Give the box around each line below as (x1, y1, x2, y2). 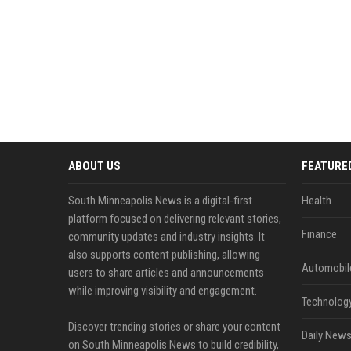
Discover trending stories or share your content (68, 320, 280, 334)
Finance (301, 227, 337, 241)
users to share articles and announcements (68, 266, 264, 280)
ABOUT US (68, 159, 121, 173)
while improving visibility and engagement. (68, 284, 257, 298)
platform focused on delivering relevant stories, (68, 212, 281, 226)
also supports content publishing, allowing (68, 248, 260, 262)
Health (301, 194, 331, 208)
